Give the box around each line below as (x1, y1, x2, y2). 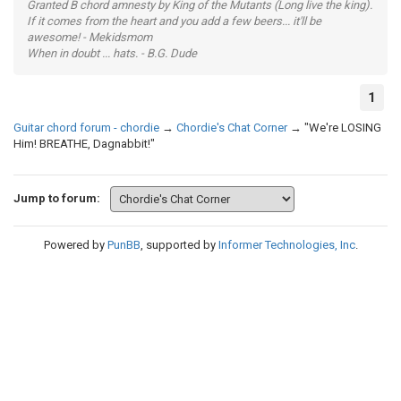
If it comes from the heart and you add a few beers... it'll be (27, 14, 321, 28)
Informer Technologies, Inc (218, 238, 355, 252)
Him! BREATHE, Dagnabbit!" (13, 137, 155, 150)
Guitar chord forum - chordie (13, 121, 159, 134)
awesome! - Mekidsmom (27, 30, 152, 44)
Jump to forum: (13, 191, 100, 205)
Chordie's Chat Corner (176, 121, 287, 134)
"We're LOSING (304, 121, 381, 134)
